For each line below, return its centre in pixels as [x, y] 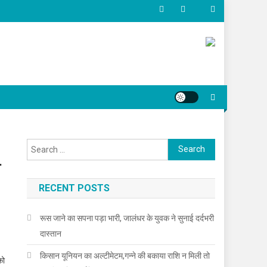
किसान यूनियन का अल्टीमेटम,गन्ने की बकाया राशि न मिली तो [125, 255]
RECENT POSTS [74, 188]
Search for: [189, 146]
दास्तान [51, 233]
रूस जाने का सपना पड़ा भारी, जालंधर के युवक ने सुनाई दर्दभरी [127, 218]
